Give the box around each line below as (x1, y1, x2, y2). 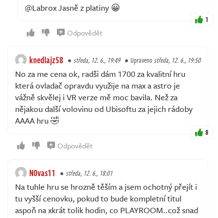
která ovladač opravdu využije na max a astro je (15, 79, 180, 91)
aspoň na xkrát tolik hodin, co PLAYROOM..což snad (15, 203, 198, 216)
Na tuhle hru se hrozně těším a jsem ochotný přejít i (15, 180, 197, 193)
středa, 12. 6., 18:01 (66, 167, 112, 178)
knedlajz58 (29, 53, 63, 66)
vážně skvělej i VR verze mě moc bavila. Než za (15, 91, 178, 103)
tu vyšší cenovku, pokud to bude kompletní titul (15, 192, 182, 204)
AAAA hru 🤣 (15, 114, 59, 127)
